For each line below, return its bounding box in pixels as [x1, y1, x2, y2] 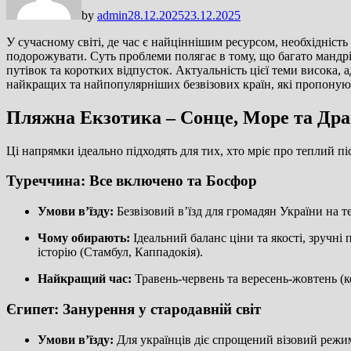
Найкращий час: [38, 272, 132, 286]
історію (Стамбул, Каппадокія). [38, 245, 203, 259]
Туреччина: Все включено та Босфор [6, 172, 257, 190]
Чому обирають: [38, 231, 130, 245]
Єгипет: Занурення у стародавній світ [6, 300, 261, 317]
